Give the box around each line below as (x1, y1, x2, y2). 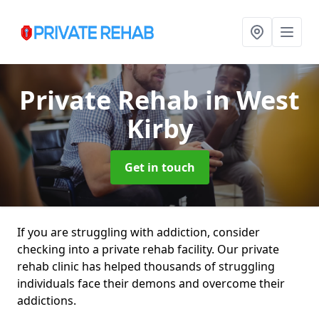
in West (205, 83, 300, 117)
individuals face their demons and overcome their (17, 276, 285, 291)
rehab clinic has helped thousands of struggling (17, 258, 275, 274)
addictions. (17, 293, 76, 308)
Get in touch (124, 159, 195, 175)
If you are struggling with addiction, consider (17, 224, 260, 240)
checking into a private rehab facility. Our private (17, 241, 279, 257)
